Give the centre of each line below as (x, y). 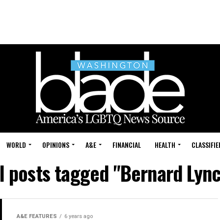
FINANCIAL (127, 145)
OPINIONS (56, 145)
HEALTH (165, 145)
